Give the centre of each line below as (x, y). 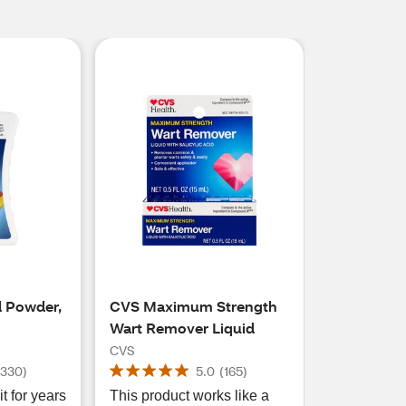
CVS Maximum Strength (194, 306)
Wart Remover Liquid (183, 328)
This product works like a (190, 396)
